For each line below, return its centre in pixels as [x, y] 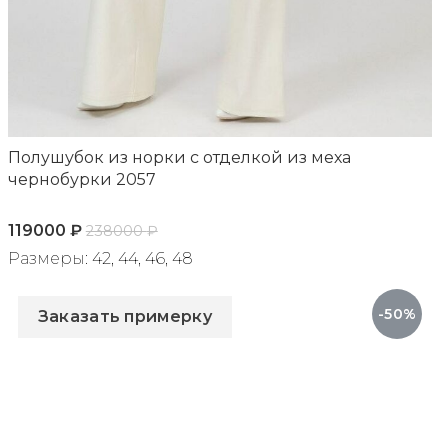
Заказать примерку [124, 317]
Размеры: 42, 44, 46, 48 [100, 259]
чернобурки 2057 [81, 180]
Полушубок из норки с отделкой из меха [179, 158]
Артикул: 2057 [65, 283]
